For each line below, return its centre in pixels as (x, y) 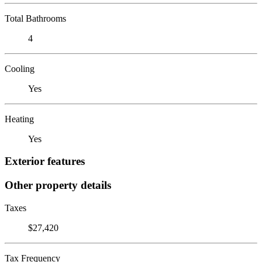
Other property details (58, 185)
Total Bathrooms (35, 18)
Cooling (20, 68)
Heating (19, 119)
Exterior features (45, 161)
